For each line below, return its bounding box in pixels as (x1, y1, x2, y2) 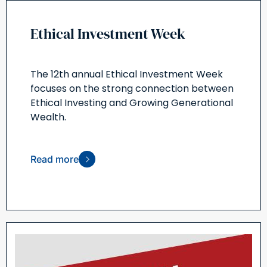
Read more (30, 153, 79, 165)
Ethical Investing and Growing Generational (30, 95, 233, 110)
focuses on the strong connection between (30, 81, 234, 95)
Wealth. (30, 110, 66, 124)
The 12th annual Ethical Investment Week (30, 67, 223, 81)
